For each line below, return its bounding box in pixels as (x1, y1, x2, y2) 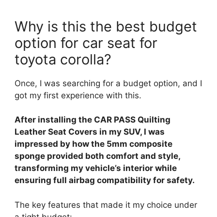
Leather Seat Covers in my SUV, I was (15, 127, 165, 137)
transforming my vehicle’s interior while (15, 163, 177, 173)
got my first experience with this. (15, 90, 141, 100)
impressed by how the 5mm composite (15, 139, 172, 149)
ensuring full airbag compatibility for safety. (15, 175, 195, 186)
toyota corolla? (15, 50, 111, 68)
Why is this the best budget (15, 17, 197, 35)
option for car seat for (15, 34, 157, 51)
